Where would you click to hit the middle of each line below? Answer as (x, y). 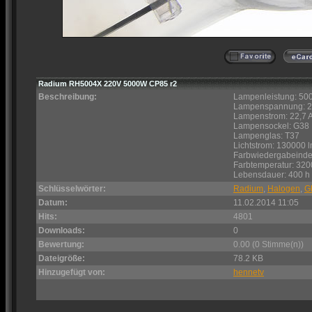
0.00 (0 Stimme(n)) (268, 244)
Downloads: (62, 231)
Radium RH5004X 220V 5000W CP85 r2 (108, 84)
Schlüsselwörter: (72, 189)
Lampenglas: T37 (266, 136)
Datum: (53, 203)
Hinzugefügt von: (72, 272)
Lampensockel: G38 (271, 126)
